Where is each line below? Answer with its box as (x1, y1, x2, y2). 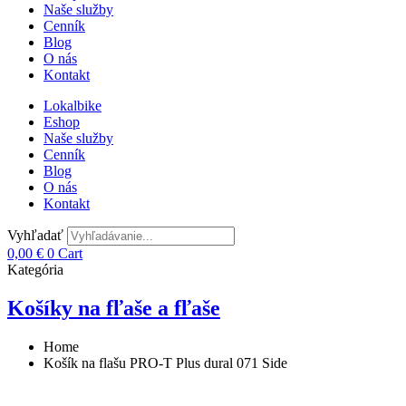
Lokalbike (43, 98, 101, 113)
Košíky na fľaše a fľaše (7, 295, 220, 320)
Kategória (7, 262, 63, 277)
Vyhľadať (7, 227, 63, 243)
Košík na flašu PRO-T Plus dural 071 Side (43, 354, 287, 371)
